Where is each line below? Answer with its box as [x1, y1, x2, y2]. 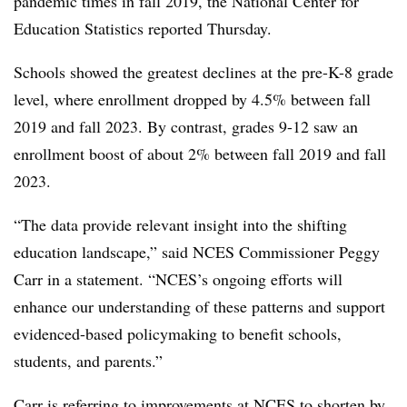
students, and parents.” [14, 350, 163, 372]
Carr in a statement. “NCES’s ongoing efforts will [14, 268, 342, 290]
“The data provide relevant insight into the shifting [14, 213, 347, 235]
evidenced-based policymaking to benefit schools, [14, 323, 342, 344]
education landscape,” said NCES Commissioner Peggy [14, 241, 380, 263]
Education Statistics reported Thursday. [14, 17, 277, 39]
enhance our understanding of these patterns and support [14, 295, 385, 317]
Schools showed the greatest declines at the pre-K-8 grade [14, 61, 393, 83]
